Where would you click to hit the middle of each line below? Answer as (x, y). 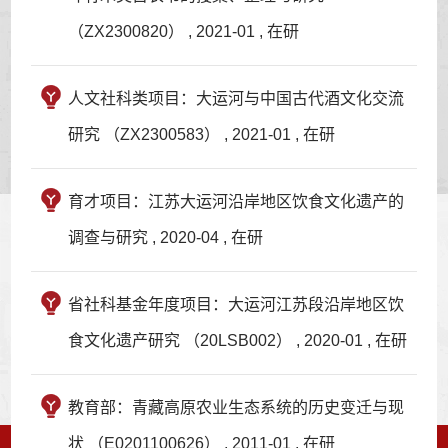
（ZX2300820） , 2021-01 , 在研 (184, 31)
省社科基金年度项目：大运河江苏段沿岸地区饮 (236, 304)
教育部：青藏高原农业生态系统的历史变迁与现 (236, 407)
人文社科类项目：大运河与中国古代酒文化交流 (236, 98)
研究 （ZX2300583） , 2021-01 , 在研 (202, 134)
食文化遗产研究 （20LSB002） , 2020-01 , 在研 (238, 340)
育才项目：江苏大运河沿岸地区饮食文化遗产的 (236, 201)
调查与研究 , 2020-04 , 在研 (166, 237)
